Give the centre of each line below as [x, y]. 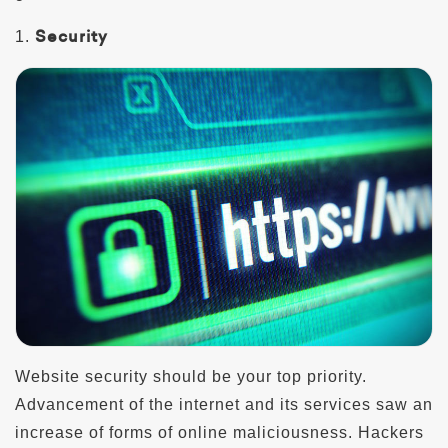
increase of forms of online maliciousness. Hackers [219, 432]
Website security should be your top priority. [191, 376]
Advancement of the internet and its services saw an [224, 404]
